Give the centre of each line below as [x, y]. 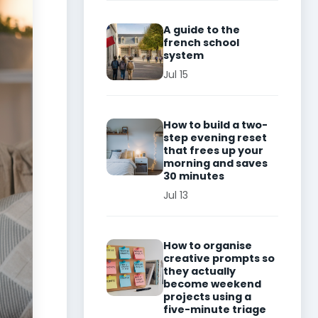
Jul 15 [176, 75]
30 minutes [194, 176]
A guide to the [202, 30]
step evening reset [215, 138]
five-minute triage [215, 309]
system [183, 55]
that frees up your [213, 150]
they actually [199, 271]
